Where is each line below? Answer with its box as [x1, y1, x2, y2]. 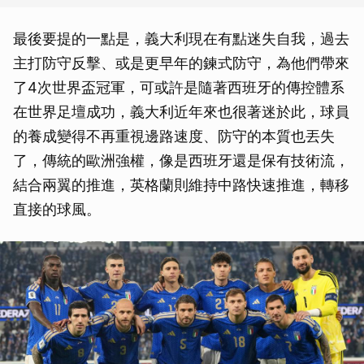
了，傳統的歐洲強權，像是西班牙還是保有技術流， [13, 151, 349, 169]
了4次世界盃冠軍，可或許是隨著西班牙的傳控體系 [13, 78, 344, 96]
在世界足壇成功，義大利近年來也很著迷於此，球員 [13, 102, 349, 120]
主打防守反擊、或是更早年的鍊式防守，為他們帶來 [13, 54, 349, 71]
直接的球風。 [13, 200, 101, 218]
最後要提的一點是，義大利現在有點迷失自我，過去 [13, 29, 349, 47]
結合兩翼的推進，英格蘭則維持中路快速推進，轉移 [13, 175, 349, 193]
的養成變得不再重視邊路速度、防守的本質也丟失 [13, 127, 335, 145]
